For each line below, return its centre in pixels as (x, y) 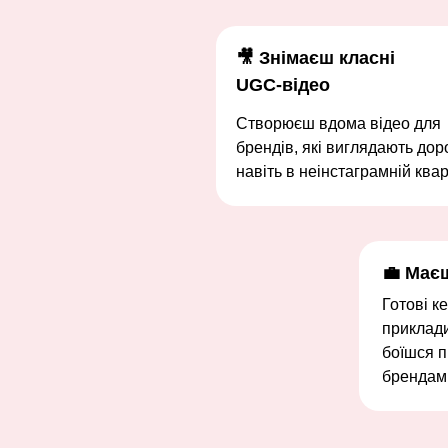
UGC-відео (283, 85)
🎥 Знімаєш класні (315, 58)
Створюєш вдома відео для (338, 123)
